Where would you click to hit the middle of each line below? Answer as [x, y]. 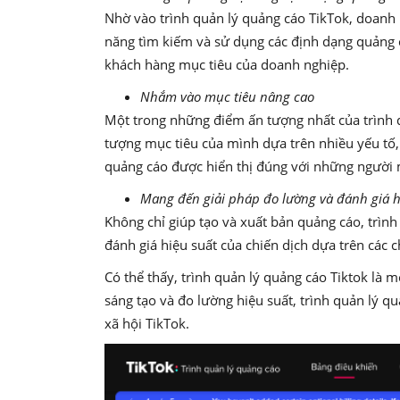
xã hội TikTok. [147, 324]
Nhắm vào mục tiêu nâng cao [227, 97]
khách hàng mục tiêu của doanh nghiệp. [229, 65]
